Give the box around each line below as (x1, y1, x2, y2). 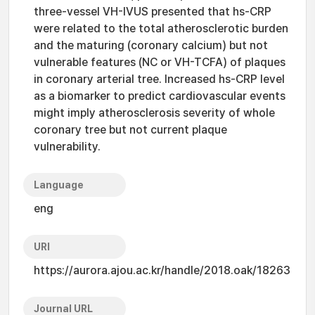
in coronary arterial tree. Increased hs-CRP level (34, 72, 285, 86)
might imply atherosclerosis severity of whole (34, 106, 275, 120)
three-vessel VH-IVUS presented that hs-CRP (34, 5, 271, 18)
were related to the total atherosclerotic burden (34, 22, 288, 35)
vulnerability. (34, 140, 101, 153)
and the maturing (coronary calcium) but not (34, 39, 268, 52)
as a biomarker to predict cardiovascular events (34, 89, 285, 103)
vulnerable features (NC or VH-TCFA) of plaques (34, 56, 285, 69)
